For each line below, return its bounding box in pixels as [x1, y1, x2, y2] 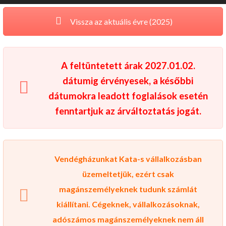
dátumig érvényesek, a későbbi [63, 75, 194, 86]
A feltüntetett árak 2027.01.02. [61, 60, 195, 71]
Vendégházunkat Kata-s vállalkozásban [54, 153, 202, 163]
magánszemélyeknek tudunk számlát [59, 184, 197, 194]
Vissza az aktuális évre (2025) [68, 17, 173, 27]
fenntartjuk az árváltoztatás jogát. [54, 105, 201, 117]
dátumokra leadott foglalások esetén [48, 90, 208, 101]
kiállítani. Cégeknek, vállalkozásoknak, [56, 199, 200, 209]
